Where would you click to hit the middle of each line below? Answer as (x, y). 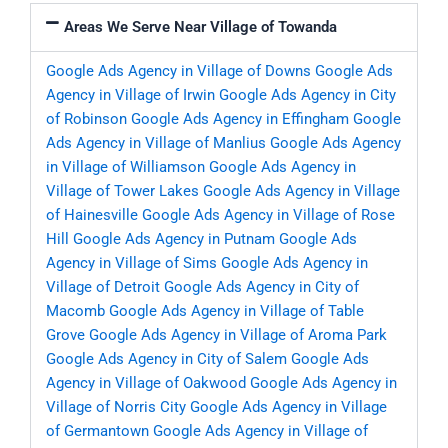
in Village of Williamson (125, 167)
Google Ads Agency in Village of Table (236, 311)
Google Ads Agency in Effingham (240, 119)
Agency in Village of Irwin (130, 95)
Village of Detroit (103, 287)
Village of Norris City (116, 407)
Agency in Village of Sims (131, 263)
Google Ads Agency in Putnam (174, 239)
